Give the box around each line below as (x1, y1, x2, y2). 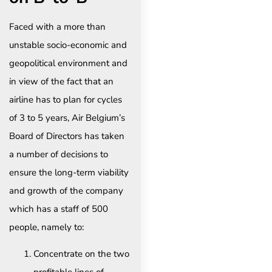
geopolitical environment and (9, 56, 127, 69)
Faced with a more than (9, 20, 106, 33)
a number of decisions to (9, 148, 108, 160)
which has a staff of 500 (9, 202, 108, 215)
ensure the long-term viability (9, 166, 129, 178)
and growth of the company (9, 184, 123, 197)
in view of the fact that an (9, 75, 114, 87)
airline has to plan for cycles (9, 93, 122, 106)
